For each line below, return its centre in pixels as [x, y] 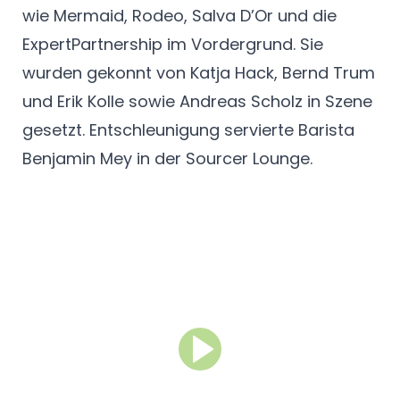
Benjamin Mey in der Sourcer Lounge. [167, 159]
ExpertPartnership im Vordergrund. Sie [173, 45]
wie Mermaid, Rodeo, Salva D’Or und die [179, 16]
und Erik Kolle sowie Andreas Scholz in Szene [197, 102]
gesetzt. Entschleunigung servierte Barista [188, 130]
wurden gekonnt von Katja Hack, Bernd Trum [199, 73]
